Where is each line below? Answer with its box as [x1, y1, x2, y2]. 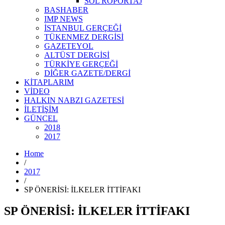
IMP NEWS [44, 15, 83, 23]
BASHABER [44, 6, 88, 14]
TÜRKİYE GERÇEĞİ [44, 60, 118, 68]
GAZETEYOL [44, 42, 93, 50]
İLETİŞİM [24, 105, 58, 114]
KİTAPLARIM [24, 78, 74, 86]
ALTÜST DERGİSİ [44, 51, 109, 59]
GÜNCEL [24, 114, 58, 123]
